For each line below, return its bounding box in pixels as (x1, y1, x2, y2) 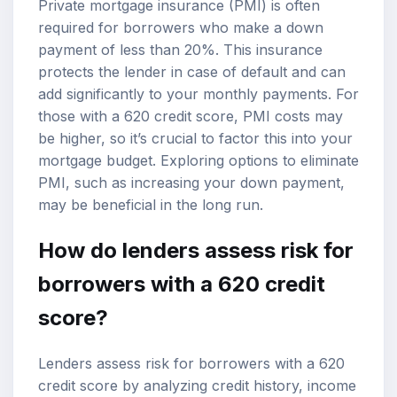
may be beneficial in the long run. (38, 195, 263, 214)
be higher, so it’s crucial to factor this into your (38, 128, 353, 147)
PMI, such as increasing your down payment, (38, 173, 345, 191)
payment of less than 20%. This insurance (38, 40, 323, 58)
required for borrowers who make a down (38, 18, 323, 36)
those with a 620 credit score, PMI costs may (38, 106, 343, 125)
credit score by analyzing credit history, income (38, 376, 356, 394)
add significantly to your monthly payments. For (38, 84, 359, 103)
